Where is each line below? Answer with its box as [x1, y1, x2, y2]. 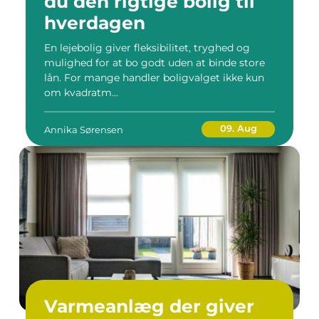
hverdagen [44, 12, 145, 33]
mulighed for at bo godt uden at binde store [44, 56, 265, 69]
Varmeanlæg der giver [44, 296, 254, 317]
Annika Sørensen [44, 123, 123, 135]
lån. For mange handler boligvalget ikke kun [44, 71, 264, 84]
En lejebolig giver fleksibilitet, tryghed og [44, 41, 250, 54]
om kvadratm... [44, 86, 118, 99]
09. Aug [219, 122, 257, 134]
